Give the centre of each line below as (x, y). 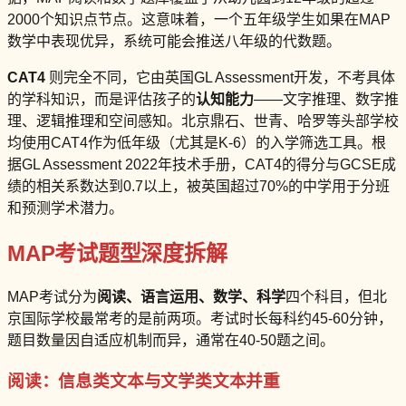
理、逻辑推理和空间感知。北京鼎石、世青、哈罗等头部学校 (203, 121)
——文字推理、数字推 (326, 99)
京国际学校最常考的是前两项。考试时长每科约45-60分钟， (200, 319)
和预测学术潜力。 (65, 208)
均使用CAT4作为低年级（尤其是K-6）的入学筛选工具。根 (197, 142)
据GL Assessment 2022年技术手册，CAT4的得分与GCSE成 (202, 164)
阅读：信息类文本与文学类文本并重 (144, 382)
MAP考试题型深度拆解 (117, 253)
